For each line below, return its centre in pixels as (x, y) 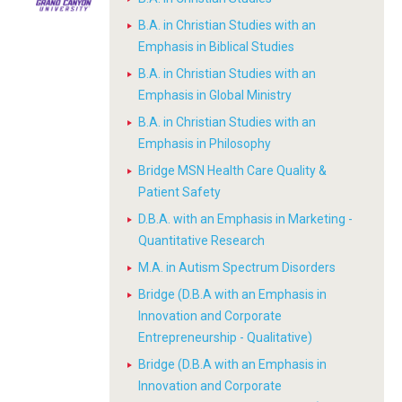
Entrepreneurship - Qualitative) (225, 337)
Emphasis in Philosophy (205, 144)
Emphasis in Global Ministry (215, 95)
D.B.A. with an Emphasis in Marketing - (245, 219)
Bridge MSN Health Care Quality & (232, 170)
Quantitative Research (201, 240)
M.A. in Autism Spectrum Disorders (237, 267)
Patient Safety (179, 192)
